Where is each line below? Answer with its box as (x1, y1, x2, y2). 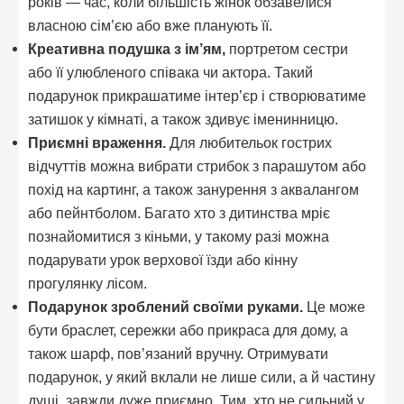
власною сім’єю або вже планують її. (28, 16, 273, 33)
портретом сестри (225, 40, 349, 57)
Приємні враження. (28, 133, 167, 151)
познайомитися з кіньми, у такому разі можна (28, 227, 330, 244)
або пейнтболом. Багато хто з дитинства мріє (28, 204, 331, 221)
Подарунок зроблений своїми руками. (28, 298, 304, 315)
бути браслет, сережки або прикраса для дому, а (28, 321, 349, 338)
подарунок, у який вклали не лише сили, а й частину (28, 368, 376, 385)
